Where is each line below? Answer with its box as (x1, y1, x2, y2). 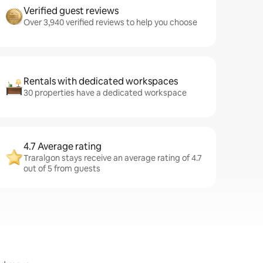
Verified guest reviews (23, 5, 119, 17)
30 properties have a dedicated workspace (23, 87, 187, 98)
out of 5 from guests (23, 163, 100, 174)
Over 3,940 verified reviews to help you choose (23, 17, 197, 28)
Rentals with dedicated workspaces (23, 75, 178, 87)
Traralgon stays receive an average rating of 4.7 (23, 153, 202, 163)
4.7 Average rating (23, 140, 102, 153)
